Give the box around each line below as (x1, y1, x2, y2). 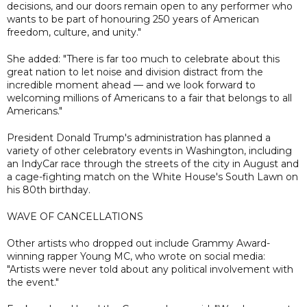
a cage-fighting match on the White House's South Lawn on (7, 170, 298, 183)
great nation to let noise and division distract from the (7, 65, 263, 78)
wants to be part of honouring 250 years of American (7, 12, 259, 25)
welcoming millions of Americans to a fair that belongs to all (7, 91, 292, 104)
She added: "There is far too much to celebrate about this (7, 52, 280, 65)
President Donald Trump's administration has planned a (7, 131, 271, 144)
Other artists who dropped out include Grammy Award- (7, 236, 270, 249)
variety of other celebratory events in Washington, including (7, 144, 292, 157)
